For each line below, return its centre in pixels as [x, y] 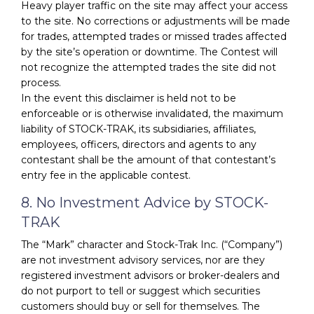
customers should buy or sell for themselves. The [141, 306]
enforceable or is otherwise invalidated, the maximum [152, 113]
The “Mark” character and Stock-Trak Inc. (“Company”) [152, 244]
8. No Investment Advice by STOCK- [145, 202]
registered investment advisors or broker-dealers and [150, 275]
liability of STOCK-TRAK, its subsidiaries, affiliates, [138, 129]
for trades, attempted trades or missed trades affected [154, 36]
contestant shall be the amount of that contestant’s [148, 159]
